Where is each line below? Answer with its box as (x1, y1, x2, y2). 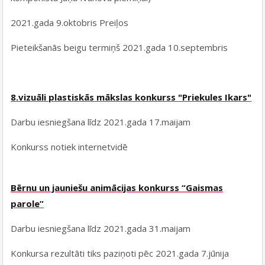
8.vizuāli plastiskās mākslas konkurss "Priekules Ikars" (11, 91, 252, 104)
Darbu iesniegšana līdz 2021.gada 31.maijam (11, 222, 191, 235)
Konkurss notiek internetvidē (11, 141, 128, 153)
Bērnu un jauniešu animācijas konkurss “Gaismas (11, 182, 224, 194)
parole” (11, 198, 44, 210)
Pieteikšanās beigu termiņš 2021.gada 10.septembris (11, 41, 228, 54)
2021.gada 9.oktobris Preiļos (11, 17, 129, 29)
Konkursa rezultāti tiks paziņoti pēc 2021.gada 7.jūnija (11, 247, 230, 260)
